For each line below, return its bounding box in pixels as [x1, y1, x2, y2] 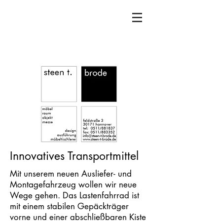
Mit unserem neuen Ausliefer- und [10, 168, 132, 179]
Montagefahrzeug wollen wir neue [10, 179, 137, 190]
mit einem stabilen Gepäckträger [10, 201, 129, 212]
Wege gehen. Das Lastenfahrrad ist [10, 190, 139, 201]
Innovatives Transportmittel [10, 148, 139, 163]
